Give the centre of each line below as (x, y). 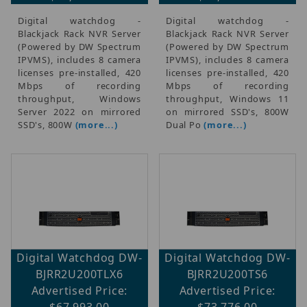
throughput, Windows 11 (228, 98)
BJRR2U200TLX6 (79, 274)
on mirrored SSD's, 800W (228, 111)
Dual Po (185, 124)
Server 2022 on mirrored (79, 111)
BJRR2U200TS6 (228, 274)
